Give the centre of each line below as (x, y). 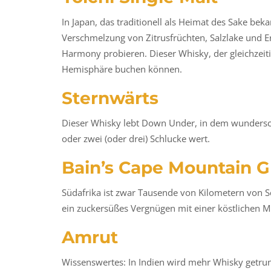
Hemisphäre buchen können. (122, 69)
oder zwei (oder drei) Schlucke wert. (136, 139)
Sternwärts (110, 98)
